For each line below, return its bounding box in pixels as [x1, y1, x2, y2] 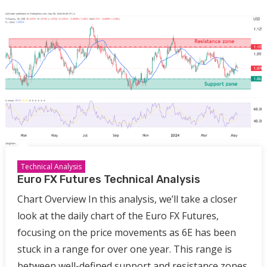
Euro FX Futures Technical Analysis [17, 173, 200, 187]
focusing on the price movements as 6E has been [17, 226, 236, 240]
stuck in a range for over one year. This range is [17, 243, 232, 256]
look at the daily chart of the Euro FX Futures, [17, 209, 219, 223]
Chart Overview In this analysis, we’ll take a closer [17, 193, 237, 206]
